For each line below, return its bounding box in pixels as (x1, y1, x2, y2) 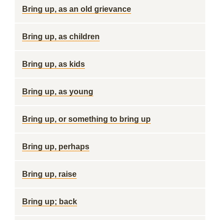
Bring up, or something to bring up (22, 115, 151, 123)
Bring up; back (22, 197, 77, 206)
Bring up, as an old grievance (22, 5, 131, 13)
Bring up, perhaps (22, 142, 89, 151)
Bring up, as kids (22, 60, 85, 68)
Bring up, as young (22, 87, 93, 96)
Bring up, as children (22, 32, 100, 41)
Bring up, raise (22, 170, 77, 178)
